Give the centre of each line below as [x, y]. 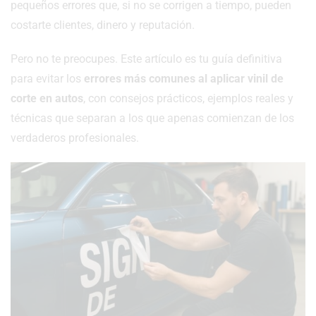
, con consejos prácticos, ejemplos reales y [188, 98]
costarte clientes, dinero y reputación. [103, 25]
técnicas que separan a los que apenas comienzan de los [152, 118]
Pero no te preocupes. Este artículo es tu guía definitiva [146, 59]
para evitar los [47, 78]
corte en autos [47, 98]
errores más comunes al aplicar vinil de [184, 78]
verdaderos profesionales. [75, 138]
